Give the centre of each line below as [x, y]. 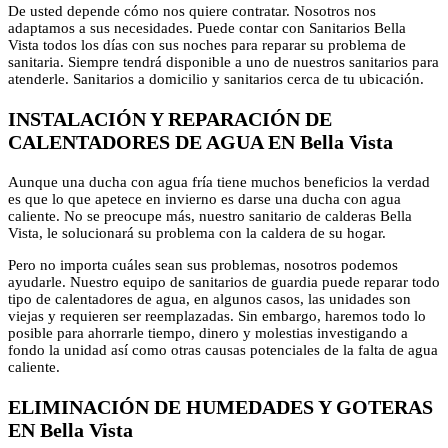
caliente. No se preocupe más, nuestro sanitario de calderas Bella [210, 215]
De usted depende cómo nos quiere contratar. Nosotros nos [192, 10]
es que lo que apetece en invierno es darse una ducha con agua [204, 198]
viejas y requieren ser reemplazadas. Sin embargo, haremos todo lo [217, 315]
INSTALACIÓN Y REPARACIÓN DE [170, 118]
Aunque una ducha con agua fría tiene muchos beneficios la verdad [219, 181]
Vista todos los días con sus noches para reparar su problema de [207, 44]
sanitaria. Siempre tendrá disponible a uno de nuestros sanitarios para [223, 61]
